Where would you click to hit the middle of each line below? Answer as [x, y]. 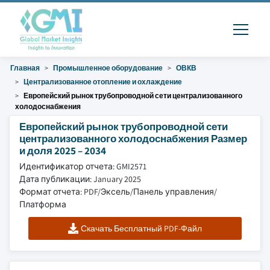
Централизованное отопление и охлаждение [103, 82]
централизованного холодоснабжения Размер [133, 138]
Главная [25, 68]
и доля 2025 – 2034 [63, 150]
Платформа [43, 204]
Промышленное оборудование [108, 68]
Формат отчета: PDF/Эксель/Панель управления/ [118, 192]
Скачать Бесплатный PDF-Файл [142, 228]
